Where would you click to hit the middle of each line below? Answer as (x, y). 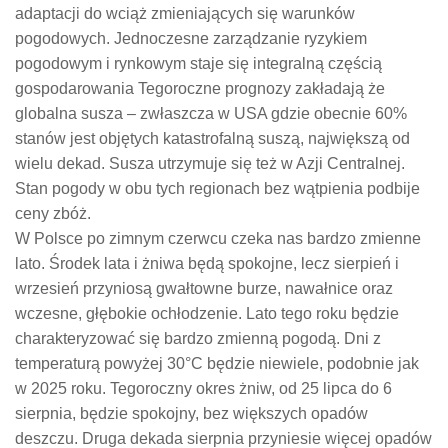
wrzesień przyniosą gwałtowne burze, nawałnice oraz (204, 289)
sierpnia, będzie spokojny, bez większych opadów (191, 414)
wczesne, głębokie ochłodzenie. (128, 314)
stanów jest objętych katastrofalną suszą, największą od (212, 139)
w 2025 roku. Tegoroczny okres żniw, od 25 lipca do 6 (203, 389)
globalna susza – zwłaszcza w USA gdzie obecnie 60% (211, 114)
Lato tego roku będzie (322, 314)
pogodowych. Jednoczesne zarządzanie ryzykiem (191, 39)
